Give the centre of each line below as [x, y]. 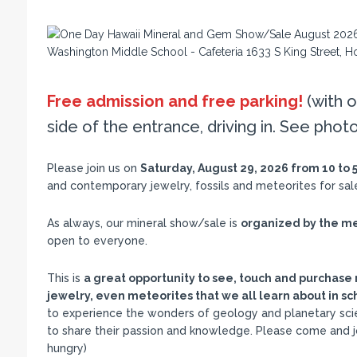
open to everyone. [97, 241]
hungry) [67, 348]
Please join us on [93, 168]
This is [65, 278]
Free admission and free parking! [175, 101]
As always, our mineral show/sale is [143, 223]
